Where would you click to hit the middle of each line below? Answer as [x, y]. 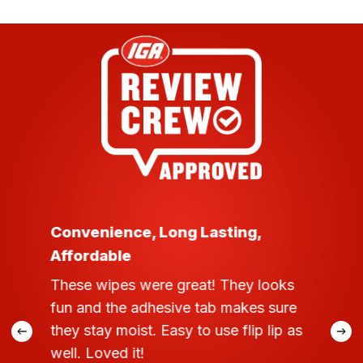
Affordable [90, 256]
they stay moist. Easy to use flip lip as [176, 331]
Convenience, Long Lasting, [155, 233]
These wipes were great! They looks [172, 285]
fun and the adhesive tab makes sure [173, 308]
